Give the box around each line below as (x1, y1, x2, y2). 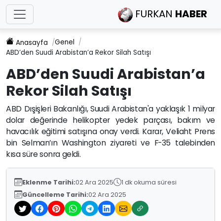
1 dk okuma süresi (121, 178, 177, 186)
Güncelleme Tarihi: (22, 190, 88, 199)
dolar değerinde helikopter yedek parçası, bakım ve (6, 114, 215, 126)
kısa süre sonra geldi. (6, 148, 81, 160)
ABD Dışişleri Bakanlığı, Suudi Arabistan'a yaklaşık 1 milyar (6, 103, 215, 114)
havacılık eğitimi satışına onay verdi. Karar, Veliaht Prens (6, 125, 215, 137)
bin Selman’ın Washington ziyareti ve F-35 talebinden (6, 137, 215, 148)
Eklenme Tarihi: (22, 178, 75, 186)
